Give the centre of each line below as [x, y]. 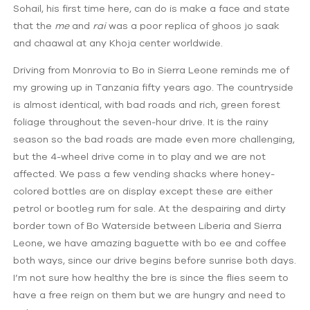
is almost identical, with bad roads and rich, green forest [147, 104]
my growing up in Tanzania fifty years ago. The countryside [154, 87]
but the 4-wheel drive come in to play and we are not [140, 156]
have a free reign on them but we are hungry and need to [150, 294]
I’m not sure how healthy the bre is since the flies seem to [151, 277]
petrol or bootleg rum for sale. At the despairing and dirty [150, 208]
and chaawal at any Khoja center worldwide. [118, 43]
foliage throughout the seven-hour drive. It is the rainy [141, 121]
